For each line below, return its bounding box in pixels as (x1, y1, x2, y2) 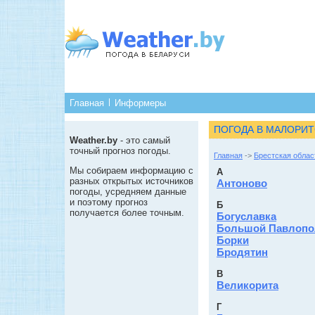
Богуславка (217, 210, 276, 222)
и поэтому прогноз (70, 197, 148, 207)
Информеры (115, 98, 166, 108)
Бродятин (217, 246, 268, 258)
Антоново (217, 177, 267, 189)
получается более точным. (70, 207, 184, 218)
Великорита (217, 279, 278, 291)
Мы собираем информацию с (70, 165, 193, 176)
